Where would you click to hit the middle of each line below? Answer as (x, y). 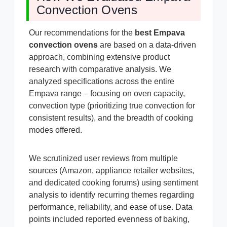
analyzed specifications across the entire (102, 82)
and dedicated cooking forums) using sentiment (113, 183)
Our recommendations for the (82, 33)
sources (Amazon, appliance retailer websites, (111, 171)
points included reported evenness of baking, (109, 219)
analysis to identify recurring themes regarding (111, 195)
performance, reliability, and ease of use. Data (111, 207)
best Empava (160, 33)
